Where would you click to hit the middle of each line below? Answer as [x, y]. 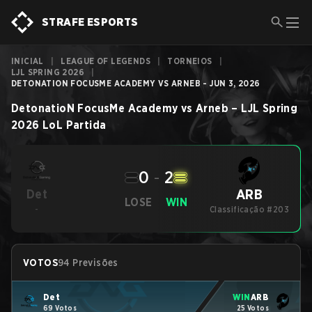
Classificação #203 [249, 209]
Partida [86, 125]
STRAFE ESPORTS [90, 22]
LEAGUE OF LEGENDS [106, 61]
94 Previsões [88, 263]
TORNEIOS [190, 61]
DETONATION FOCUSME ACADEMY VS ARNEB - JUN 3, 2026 [136, 83]
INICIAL [28, 61]
